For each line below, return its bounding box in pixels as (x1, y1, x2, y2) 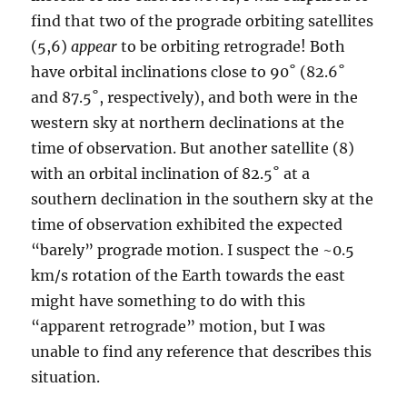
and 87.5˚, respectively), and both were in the (31, 87, 359, 106)
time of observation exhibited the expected (31, 214, 343, 233)
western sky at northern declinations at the (31, 113, 345, 132)
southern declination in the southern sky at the (31, 189, 374, 208)
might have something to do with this (31, 291, 306, 310)
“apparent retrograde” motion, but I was (31, 316, 326, 335)
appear (71, 36, 118, 55)
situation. (31, 367, 101, 386)
